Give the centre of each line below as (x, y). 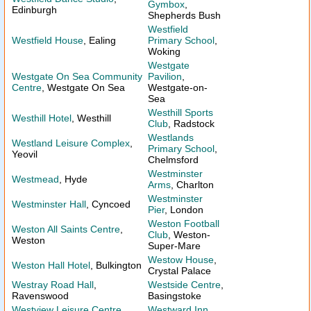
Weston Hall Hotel (51, 265)
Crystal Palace (179, 271)
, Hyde (73, 179)
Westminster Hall (49, 204)
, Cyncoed (108, 204)
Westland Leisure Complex (71, 143)
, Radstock (191, 124)
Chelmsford (173, 160)
